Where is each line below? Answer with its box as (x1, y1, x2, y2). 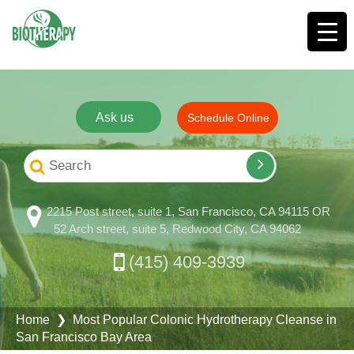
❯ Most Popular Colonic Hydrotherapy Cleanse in (50, 313, 337, 326)
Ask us (96, 110, 134, 124)
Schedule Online (187, 111, 269, 124)
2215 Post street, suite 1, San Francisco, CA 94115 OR (47, 205, 330, 218)
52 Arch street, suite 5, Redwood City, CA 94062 (53, 222, 301, 235)
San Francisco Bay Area (16, 330, 152, 344)
